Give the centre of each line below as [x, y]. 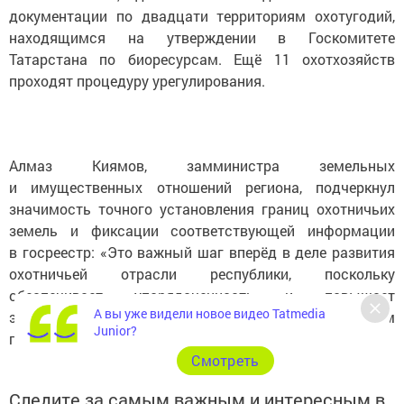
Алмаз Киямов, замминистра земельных [202, 165]
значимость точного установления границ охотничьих [202, 208]
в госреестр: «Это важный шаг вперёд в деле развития [202, 252]
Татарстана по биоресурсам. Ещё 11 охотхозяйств [202, 59]
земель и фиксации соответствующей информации [202, 230]
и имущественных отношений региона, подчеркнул [202, 187]
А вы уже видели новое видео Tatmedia [210, 313]
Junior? [115, 331]
